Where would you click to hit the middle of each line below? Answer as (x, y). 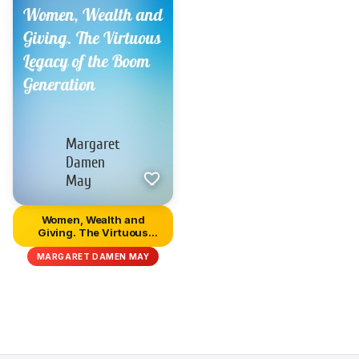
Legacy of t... (93, 245)
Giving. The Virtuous (93, 232)
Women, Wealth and (93, 220)
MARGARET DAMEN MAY (93, 256)
